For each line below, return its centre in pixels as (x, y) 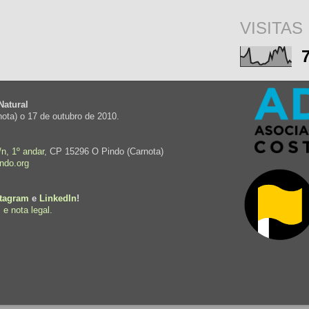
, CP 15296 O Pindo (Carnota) (104, 151)
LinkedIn (58, 198)
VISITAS (271, 28)
